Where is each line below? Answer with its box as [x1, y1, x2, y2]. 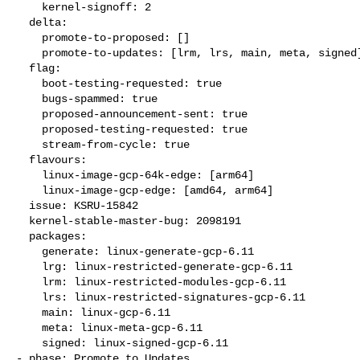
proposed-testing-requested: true [16, 122, 42, 136]
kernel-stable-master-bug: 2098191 [16, 214, 29, 227]
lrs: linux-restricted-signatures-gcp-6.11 [16, 290, 42, 304]
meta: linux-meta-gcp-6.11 [16, 321, 42, 334]
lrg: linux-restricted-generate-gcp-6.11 [16, 260, 42, 273]
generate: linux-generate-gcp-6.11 [16, 244, 42, 258]
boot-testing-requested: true [16, 76, 42, 90]
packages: [16, 229, 29, 243]
